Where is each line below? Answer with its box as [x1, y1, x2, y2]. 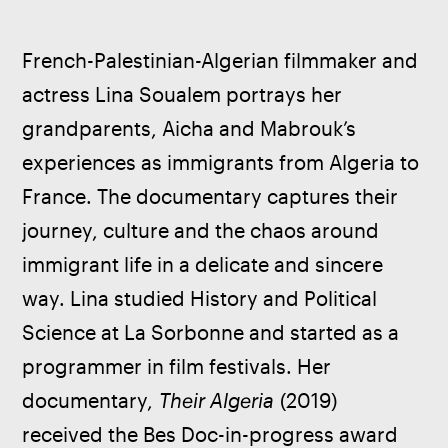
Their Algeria [159, 389, 275, 413]
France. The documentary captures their [22, 185, 404, 209]
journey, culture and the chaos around [22, 219, 385, 243]
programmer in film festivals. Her [22, 355, 337, 379]
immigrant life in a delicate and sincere [22, 253, 389, 277]
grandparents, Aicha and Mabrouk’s [22, 117, 362, 141]
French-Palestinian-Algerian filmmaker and [22, 49, 424, 73]
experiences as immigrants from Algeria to [22, 151, 425, 175]
